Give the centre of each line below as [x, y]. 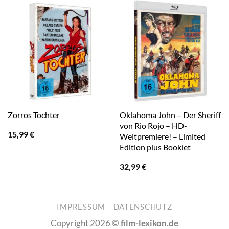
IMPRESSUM [81, 207]
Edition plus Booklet [155, 147]
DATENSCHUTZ [143, 207]
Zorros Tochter [33, 115]
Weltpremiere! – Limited [162, 136]
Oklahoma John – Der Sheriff [170, 115]
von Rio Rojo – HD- [153, 125]
